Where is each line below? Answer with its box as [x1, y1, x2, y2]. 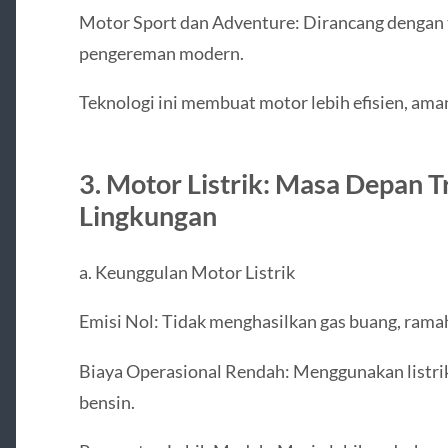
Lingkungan [78, 199, 217, 233]
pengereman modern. [78, 41, 244, 64]
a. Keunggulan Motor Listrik [78, 261, 295, 284]
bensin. [78, 390, 135, 413]
